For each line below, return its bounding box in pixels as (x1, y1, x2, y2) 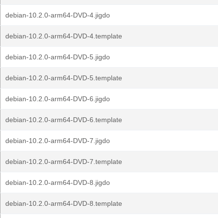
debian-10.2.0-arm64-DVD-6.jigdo (5, 95, 110, 103)
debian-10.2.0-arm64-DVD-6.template (5, 116, 122, 124)
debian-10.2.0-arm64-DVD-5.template (5, 74, 122, 82)
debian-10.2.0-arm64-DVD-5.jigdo (5, 53, 110, 61)
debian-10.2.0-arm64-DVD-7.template (5, 158, 122, 165)
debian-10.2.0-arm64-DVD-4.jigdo (5, 11, 110, 19)
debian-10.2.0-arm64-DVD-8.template (5, 200, 122, 207)
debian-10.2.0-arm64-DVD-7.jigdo (5, 137, 110, 145)
